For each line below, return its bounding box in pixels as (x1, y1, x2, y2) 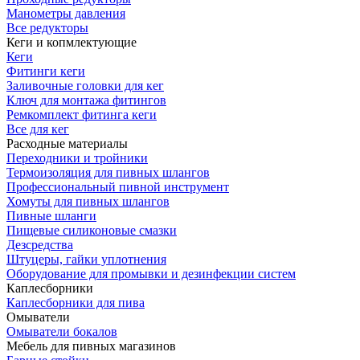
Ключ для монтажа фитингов (6, 92, 166, 107)
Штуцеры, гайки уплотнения (6, 252, 166, 266)
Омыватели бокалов (6, 324, 117, 338)
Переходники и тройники (6, 150, 148, 165)
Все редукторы (6, 20, 88, 35)
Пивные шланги (6, 208, 96, 223)
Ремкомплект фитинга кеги (6, 107, 157, 121)
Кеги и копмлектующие (6, 35, 137, 49)
